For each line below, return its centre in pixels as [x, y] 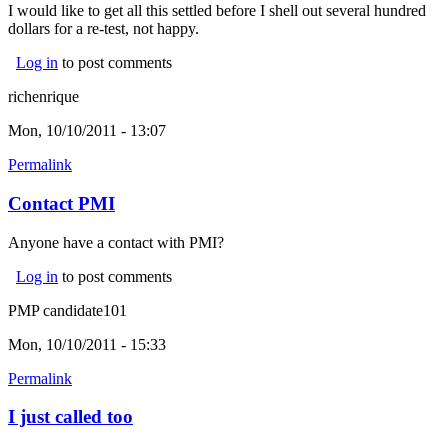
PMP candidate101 [67, 310]
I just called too [70, 417]
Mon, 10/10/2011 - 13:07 [87, 131]
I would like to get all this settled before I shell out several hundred [217, 11]
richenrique [43, 97]
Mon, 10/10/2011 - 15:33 [87, 344]
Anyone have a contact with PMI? [118, 242]
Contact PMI [61, 203]
